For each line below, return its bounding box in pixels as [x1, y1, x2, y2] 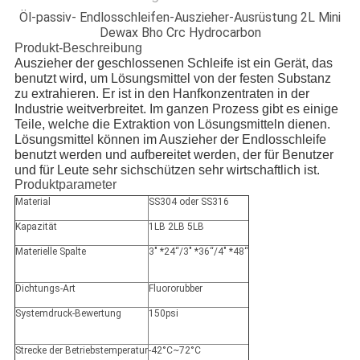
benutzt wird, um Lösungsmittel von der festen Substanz [14, 72, 331, 86]
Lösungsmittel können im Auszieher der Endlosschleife [14, 133, 326, 147]
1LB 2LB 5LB [148, 221, 204, 233]
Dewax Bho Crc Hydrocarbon [99, 25, 261, 41]
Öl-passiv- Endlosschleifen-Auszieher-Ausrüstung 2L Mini [19, 10, 341, 26]
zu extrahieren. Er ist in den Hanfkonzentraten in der [14, 87, 309, 101]
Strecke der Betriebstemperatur [14, 345, 148, 357]
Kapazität [14, 221, 57, 233]
